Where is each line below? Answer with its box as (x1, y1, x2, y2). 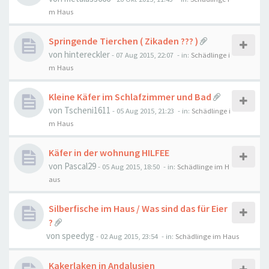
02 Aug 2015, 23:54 (100, 231, 158, 241)
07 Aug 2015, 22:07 (116, 50, 174, 59)
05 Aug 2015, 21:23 (116, 106, 174, 115)
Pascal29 (64, 160, 96, 172)
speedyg (62, 230, 94, 241)
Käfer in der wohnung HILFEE (49, 147, 169, 159)
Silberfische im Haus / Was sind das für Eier (49, 202, 228, 214)
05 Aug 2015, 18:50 (102, 162, 160, 171)
